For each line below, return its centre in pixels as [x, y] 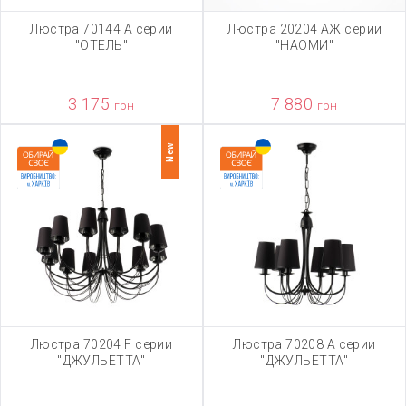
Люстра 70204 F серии [101, 344]
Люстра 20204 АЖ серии [304, 29]
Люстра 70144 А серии [101, 29]
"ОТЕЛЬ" [101, 45]
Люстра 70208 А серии [304, 344]
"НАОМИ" [304, 45]
